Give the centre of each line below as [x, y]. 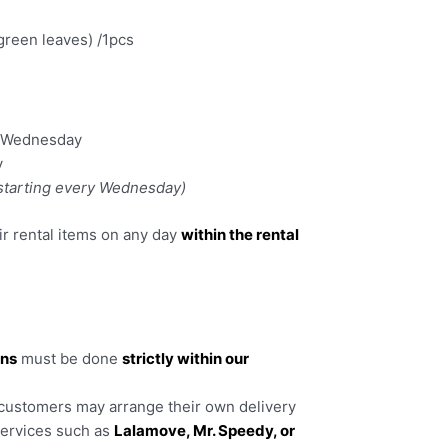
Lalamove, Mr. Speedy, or [204, 431]
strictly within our [185, 359]
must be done [69, 359]
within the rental [240, 234]
